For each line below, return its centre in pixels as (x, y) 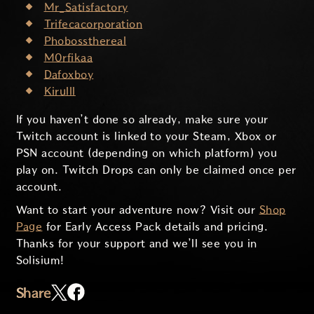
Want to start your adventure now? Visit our (137, 210)
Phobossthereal (85, 41)
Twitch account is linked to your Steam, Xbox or (146, 136)
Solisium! (40, 261)
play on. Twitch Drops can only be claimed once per (156, 170)
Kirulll (60, 91)
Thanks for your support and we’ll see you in (136, 244)
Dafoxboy (69, 74)
